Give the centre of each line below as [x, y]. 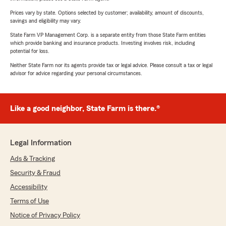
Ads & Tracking [33, 159]
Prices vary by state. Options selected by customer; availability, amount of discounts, [107, 13]
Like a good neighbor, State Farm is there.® [85, 109]
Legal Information [41, 143]
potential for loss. [30, 51]
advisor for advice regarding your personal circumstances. [76, 73]
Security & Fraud [35, 173]
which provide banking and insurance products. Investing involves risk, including [103, 43]
